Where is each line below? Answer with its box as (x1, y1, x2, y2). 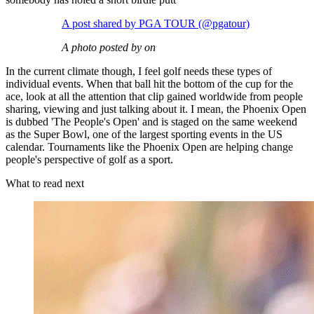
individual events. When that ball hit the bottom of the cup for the (6, 78, 293, 90)
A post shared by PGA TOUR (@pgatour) (62, 18, 250, 30)
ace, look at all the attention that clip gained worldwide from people (6, 90, 303, 103)
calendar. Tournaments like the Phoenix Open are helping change (6, 141, 293, 153)
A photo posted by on (62, 41, 156, 54)
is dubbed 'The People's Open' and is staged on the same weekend (6, 116, 297, 128)
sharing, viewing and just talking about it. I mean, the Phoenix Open (6, 103, 306, 116)
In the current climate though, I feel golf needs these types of (6, 65, 272, 78)
